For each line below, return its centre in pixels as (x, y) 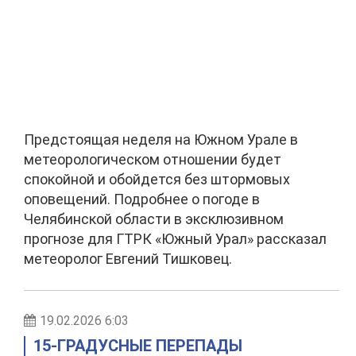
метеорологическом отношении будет (153, 159)
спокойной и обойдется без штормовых (157, 179)
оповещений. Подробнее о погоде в (142, 199)
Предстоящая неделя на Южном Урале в (161, 139)
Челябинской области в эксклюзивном (154, 219)
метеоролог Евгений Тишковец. (133, 259)
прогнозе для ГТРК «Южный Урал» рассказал (175, 239)
